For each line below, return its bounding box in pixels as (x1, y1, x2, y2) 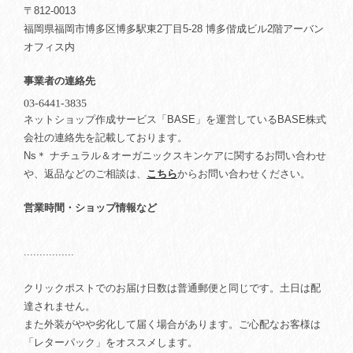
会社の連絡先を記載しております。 (24, 131, 188, 143)
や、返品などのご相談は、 (24, 167, 147, 180)
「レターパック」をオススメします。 (24, 336, 198, 348)
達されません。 (24, 299, 95, 312)
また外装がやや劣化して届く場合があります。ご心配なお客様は (24, 318, 321, 330)
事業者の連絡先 (24, 74, 95, 87)
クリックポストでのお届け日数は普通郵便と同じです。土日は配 (24, 281, 321, 294)
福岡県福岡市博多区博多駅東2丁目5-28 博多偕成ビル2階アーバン (24, 22, 324, 35)
